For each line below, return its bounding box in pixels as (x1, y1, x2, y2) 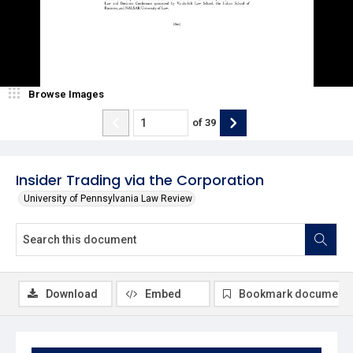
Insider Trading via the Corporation (16, 169, 264, 190)
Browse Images (28, 87, 104, 100)
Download (46, 287, 98, 300)
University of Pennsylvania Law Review (24, 192, 192, 204)
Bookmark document (239, 287, 347, 300)
